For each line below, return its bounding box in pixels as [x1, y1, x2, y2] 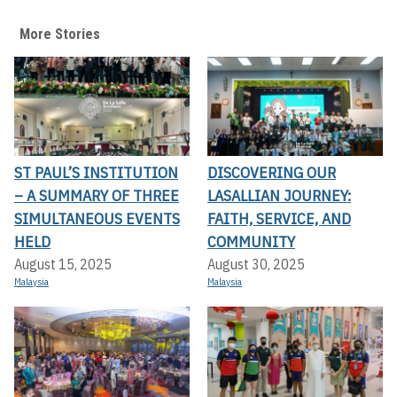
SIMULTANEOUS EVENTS [14, 207, 180, 229]
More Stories [19, 26, 100, 43]
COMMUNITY [207, 230, 295, 252]
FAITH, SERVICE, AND [207, 207, 351, 229]
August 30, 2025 [207, 254, 305, 273]
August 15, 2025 [14, 254, 112, 273]
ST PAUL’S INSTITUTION [14, 161, 178, 183]
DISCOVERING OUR [207, 161, 336, 183]
